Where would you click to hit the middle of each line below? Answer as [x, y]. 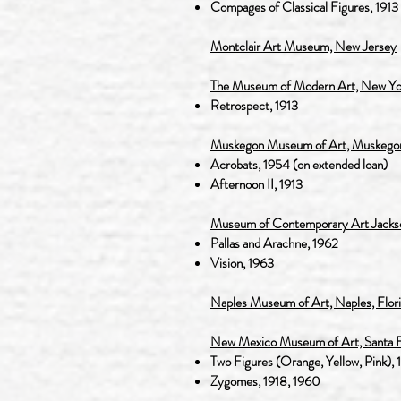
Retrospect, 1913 [254, 106]
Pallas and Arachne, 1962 [274, 243]
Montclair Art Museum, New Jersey [303, 47]
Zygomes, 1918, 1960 [265, 381]
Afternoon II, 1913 [256, 184]
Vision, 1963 [242, 263]
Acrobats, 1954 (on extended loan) [299, 165]
